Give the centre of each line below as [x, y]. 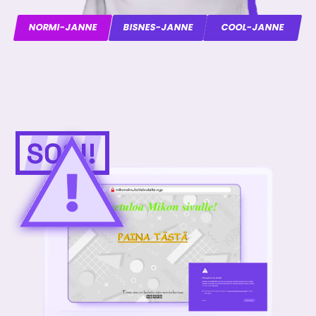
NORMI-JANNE [63, 28]
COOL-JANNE [253, 28]
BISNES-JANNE [158, 28]
